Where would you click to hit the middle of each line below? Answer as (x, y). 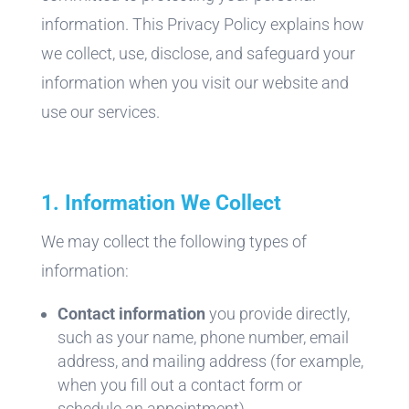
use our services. (100, 111)
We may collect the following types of (173, 241)
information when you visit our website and (194, 82)
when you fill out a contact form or (179, 384)
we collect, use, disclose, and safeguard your (198, 53)
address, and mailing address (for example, (210, 361)
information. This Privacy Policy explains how (202, 24)
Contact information (131, 313)
